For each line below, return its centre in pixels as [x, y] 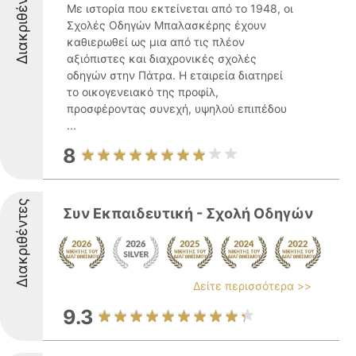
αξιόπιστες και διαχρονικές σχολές [162, 58]
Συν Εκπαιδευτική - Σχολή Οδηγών [188, 213]
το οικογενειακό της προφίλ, [143, 92]
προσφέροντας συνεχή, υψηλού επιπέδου [177, 108]
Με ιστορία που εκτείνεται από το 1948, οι [180, 8]
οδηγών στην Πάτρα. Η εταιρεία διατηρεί [175, 75]
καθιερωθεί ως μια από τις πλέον [156, 42]
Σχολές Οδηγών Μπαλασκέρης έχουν [166, 25]
